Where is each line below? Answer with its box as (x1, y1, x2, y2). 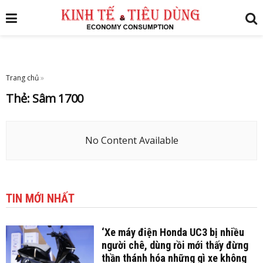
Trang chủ (6, 73, 39, 83)
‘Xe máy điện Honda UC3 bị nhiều (101, 226, 244, 238)
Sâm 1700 (32, 90, 83, 106)
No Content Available (85, 134, 178, 147)
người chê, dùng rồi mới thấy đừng (101, 239, 248, 251)
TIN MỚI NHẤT (6, 191, 75, 205)
